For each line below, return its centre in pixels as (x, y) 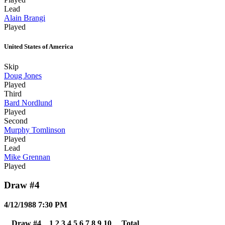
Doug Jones (23, 75)
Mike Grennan (27, 157)
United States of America (39, 47)
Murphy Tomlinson (35, 130)
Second (16, 121)
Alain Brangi (25, 18)
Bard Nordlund (28, 102)
